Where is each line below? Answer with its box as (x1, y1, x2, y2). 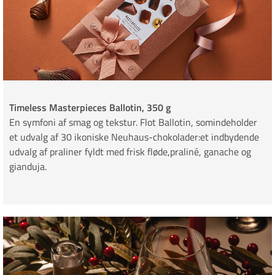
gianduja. (9, 159, 47, 174)
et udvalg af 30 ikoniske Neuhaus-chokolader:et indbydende (9, 130, 259, 145)
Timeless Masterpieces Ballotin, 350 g (9, 100, 171, 115)
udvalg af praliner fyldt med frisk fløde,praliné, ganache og (9, 144, 251, 160)
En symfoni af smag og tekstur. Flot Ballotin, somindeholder (9, 115, 257, 130)
